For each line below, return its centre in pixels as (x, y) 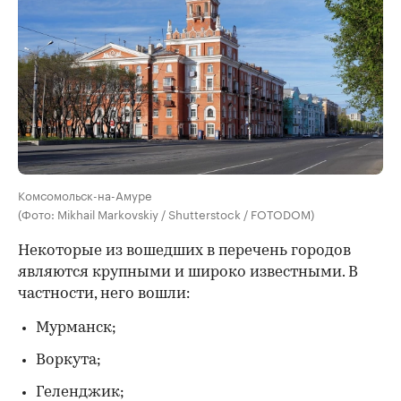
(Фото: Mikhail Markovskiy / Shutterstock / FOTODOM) (166, 213)
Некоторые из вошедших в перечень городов (184, 252)
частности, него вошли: (104, 294)
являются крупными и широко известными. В (188, 273)
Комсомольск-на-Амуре (85, 195)
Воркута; (68, 361)
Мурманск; (76, 328)
